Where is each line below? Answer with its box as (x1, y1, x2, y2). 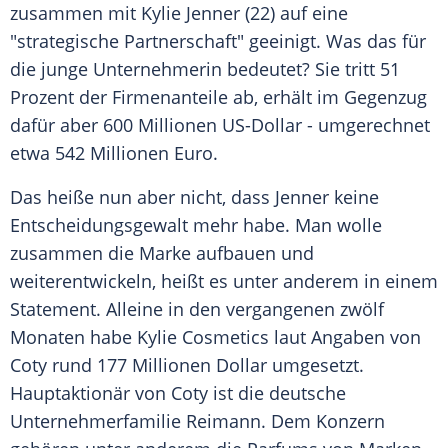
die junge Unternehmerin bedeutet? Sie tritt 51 (10, 57, 400, 82)
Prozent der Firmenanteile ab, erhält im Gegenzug (10, 85, 427, 110)
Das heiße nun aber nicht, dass (10, 185, 275, 210)
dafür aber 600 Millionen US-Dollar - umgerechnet (10, 113, 430, 138)
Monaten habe (10, 325, 137, 350)
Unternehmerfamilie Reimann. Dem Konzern (10, 409, 385, 434)
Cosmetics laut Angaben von (177, 325, 421, 350)
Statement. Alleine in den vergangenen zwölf (10, 297, 384, 322)
